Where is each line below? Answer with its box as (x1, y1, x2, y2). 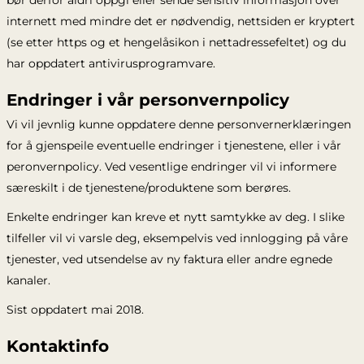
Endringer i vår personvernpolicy (6, 90, 289, 110)
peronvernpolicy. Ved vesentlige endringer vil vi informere (6, 159, 336, 174)
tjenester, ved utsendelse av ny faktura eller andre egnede (6, 252, 332, 266)
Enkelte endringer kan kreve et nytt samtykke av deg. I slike (6, 210, 344, 224)
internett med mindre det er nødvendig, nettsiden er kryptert (6, 14, 355, 28)
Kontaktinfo (6, 336, 109, 356)
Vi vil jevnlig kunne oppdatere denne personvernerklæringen (6, 117, 351, 132)
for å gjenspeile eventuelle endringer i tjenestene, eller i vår (6, 138, 341, 153)
